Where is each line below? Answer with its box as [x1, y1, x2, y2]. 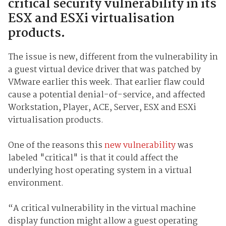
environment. [8, 176, 64, 190]
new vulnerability [104, 138, 176, 152]
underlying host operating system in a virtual [8, 163, 192, 178]
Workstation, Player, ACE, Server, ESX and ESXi [8, 100, 196, 115]
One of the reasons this [8, 138, 104, 152]
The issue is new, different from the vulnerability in [8, 50, 218, 64]
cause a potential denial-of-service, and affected [8, 88, 205, 102]
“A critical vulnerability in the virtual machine [8, 201, 196, 215]
